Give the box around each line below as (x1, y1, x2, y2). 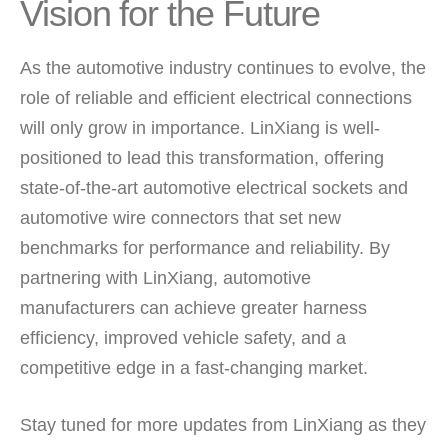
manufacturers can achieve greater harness (20, 298, 367, 319)
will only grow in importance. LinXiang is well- (20, 118, 380, 139)
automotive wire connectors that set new (20, 208, 341, 229)
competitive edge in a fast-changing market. (20, 358, 368, 379)
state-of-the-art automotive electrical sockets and (20, 178, 408, 199)
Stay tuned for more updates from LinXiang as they (20, 415, 426, 436)
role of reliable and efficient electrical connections (20, 88, 412, 109)
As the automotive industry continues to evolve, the (20, 58, 426, 79)
